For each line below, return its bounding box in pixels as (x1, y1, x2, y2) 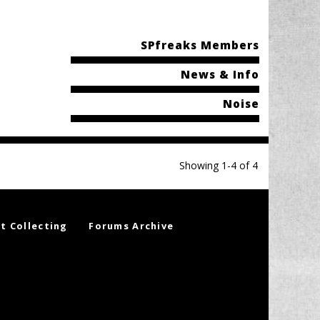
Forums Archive (89, 219, 174, 232)
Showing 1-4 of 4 (179, 159, 258, 172)
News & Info (181, 67, 260, 81)
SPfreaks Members (141, 38, 260, 52)
